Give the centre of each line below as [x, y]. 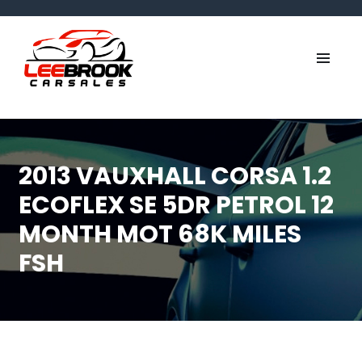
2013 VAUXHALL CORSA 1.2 [175, 176]
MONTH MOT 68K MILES [160, 234]
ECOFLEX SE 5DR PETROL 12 [176, 205]
